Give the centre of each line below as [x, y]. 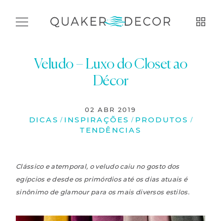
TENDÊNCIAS [110, 130]
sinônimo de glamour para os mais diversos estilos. [103, 192]
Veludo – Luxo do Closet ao [110, 65]
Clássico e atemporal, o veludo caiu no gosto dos [98, 166]
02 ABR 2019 [110, 110]
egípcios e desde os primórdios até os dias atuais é [102, 179]
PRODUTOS [162, 120]
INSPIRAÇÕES [96, 120]
